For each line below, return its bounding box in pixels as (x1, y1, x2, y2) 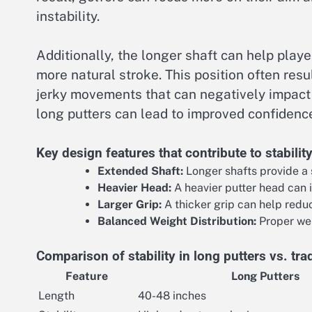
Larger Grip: (97, 197, 162, 211)
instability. (36, 8, 100, 24)
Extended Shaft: (97, 164, 183, 178)
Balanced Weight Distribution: (97, 214, 256, 228)
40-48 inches (138, 288, 206, 302)
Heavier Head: (97, 180, 171, 194)
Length (38, 288, 75, 302)
